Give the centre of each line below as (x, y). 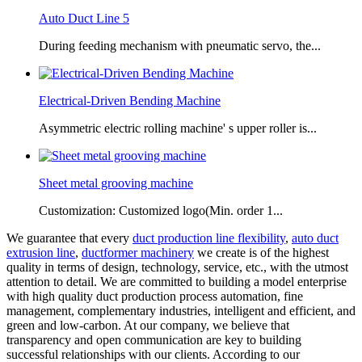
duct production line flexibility (209, 238)
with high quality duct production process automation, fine (155, 296)
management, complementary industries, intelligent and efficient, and (181, 310)
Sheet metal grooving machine (116, 183)
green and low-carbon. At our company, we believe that (148, 325)
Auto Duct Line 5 (84, 18)
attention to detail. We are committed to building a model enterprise (177, 281)
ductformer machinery (138, 252)
